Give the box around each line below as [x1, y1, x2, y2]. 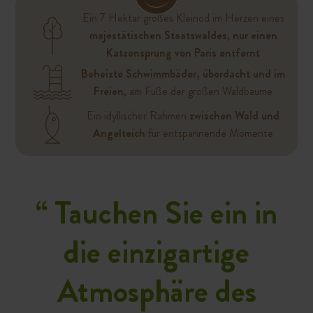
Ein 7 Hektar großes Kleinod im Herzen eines [82, 10, 284, 27]
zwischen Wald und [189, 108, 279, 124]
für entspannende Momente [145, 125, 273, 142]
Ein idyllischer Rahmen [87, 108, 189, 124]
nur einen [232, 27, 277, 44]
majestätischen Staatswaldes [89, 27, 227, 44]
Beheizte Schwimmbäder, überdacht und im [81, 66, 285, 82]
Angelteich [93, 125, 145, 142]
